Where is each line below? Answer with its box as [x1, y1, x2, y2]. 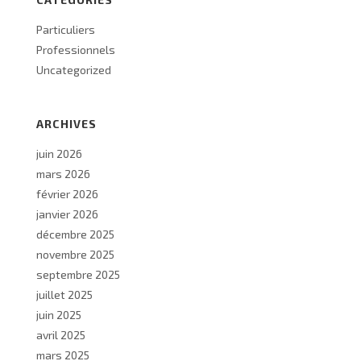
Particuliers [36, 23, 95, 36]
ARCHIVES [36, 117, 97, 131]
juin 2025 [36, 308, 81, 322]
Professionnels [36, 43, 115, 56]
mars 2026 [36, 167, 90, 180]
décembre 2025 [36, 227, 114, 241]
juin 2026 [36, 147, 82, 160]
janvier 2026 [36, 207, 98, 221]
